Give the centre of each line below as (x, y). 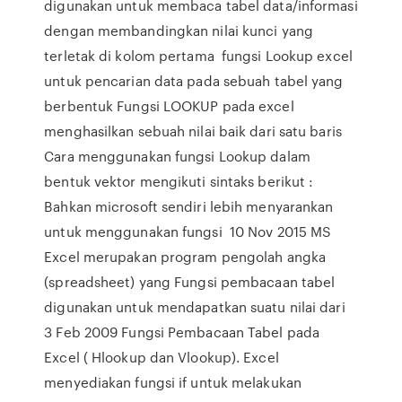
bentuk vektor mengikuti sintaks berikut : (179, 181)
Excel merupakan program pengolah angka (185, 257)
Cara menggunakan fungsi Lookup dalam (177, 156)
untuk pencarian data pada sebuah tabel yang (194, 81)
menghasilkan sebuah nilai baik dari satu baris (193, 131)
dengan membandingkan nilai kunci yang (179, 31)
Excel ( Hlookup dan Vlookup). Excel (162, 357)
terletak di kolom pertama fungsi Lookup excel (198, 56)
